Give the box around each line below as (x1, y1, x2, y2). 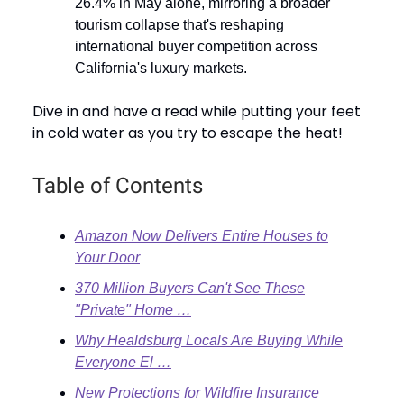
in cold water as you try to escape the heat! (32, 122, 343, 143)
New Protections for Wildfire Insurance (75, 384, 319, 400)
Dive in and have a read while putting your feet (32, 100, 361, 122)
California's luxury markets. (75, 60, 247, 76)
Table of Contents (32, 172, 203, 198)
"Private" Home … (75, 301, 191, 317)
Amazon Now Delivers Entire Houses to (75, 227, 328, 243)
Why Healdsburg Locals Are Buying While (75, 332, 343, 348)
